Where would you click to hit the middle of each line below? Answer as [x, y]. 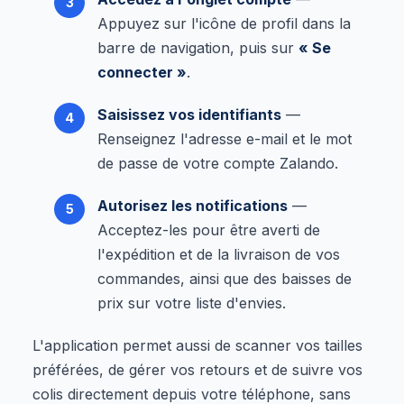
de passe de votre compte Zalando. [218, 163]
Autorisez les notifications [193, 205]
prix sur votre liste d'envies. [192, 303]
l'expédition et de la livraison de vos [219, 254]
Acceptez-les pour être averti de [209, 230]
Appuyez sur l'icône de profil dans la [224, 23]
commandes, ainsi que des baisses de [225, 278]
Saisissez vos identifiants [189, 114]
